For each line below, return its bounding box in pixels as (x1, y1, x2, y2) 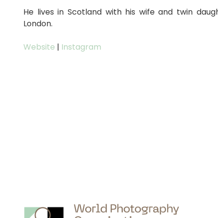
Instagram (61, 41, 101, 53)
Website (23, 41, 55, 53)
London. (23, 18, 53, 29)
